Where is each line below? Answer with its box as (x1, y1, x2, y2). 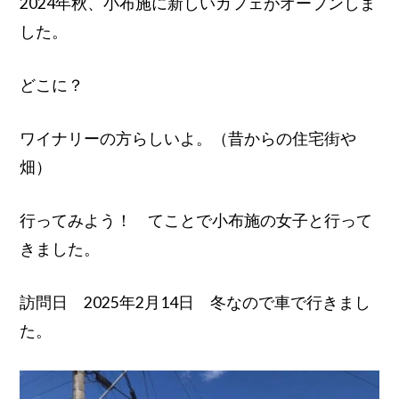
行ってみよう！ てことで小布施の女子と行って (20, 210, 373, 230)
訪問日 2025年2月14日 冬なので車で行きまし (20, 292, 371, 312)
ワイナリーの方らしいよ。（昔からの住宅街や (20, 128, 357, 148)
